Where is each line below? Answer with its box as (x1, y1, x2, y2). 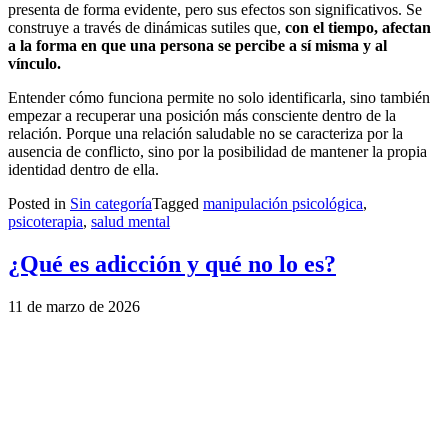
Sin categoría (70, 194, 152, 212)
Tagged (152, 194, 203, 212)
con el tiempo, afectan (285, 18, 431, 36)
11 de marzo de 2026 (8, 297, 140, 315)
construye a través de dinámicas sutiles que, (8, 18, 285, 36)
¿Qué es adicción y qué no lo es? (8, 250, 336, 277)
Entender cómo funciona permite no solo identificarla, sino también (8, 88, 430, 106)
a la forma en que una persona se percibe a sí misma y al (8, 36, 387, 54)
